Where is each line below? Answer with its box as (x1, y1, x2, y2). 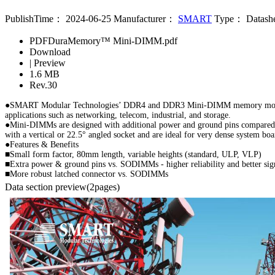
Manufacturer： (114, 13, 176, 24)
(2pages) (87, 181, 120, 192)
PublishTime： (5, 13, 63, 24)
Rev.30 (29, 79, 57, 90)
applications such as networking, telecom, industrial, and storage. (5, 110, 231, 120)
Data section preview (5, 181, 87, 192)
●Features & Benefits (5, 139, 79, 149)
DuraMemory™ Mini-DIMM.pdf (48, 35, 177, 46)
